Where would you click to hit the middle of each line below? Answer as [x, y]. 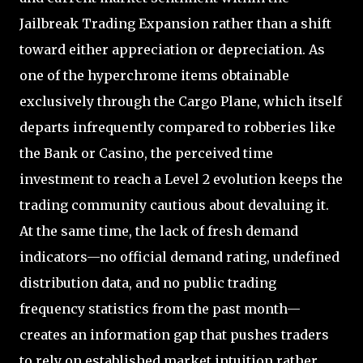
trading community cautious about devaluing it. [174, 205]
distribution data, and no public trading [148, 282]
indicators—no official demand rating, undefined [179, 256]
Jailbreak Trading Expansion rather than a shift [175, 23]
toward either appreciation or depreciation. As [172, 49]
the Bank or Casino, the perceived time [146, 153]
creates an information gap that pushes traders [174, 334]
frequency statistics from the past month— [160, 308]
